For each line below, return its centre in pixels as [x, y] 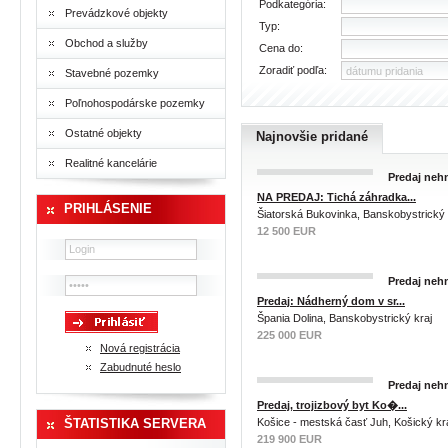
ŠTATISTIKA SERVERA [135, 423]
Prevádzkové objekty [116, 13]
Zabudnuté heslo [140, 367]
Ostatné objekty [103, 133]
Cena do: [281, 48]
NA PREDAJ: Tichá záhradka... [336, 197]
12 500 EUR [286, 231]
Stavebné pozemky [112, 73]
